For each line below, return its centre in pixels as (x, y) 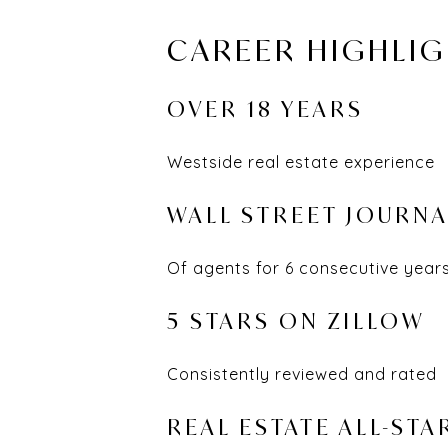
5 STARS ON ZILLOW (296, 321)
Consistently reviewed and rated (302, 374)
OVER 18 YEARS (265, 109)
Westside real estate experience (301, 162)
